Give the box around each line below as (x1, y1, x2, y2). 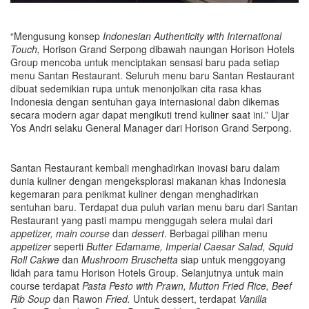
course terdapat (10, 279, 82, 292)
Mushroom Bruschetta (81, 252, 181, 266)
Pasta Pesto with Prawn (82, 279, 183, 292)
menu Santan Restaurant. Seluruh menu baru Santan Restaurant (10, 68, 295, 82)
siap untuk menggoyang (181, 252, 286, 266)
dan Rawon (50, 292, 103, 306)
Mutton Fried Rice (189, 279, 266, 292)
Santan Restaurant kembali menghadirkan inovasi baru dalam (10, 161, 280, 175)
